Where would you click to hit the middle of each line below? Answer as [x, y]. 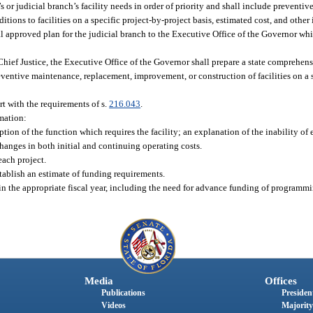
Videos [113, 306]
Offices [281, 281]
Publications [123, 293]
